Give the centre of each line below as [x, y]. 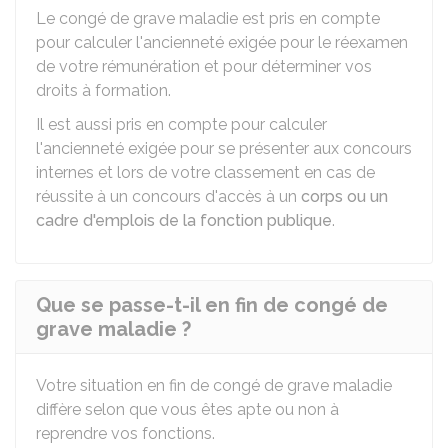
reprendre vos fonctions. [125, 433]
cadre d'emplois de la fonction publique [184, 220]
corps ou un [344, 196]
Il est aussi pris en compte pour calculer [181, 124]
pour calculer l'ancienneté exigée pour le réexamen [222, 42]
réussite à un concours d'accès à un [168, 196]
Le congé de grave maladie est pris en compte [208, 18]
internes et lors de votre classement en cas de [205, 172]
